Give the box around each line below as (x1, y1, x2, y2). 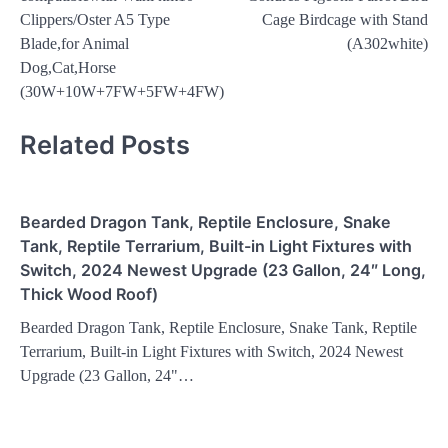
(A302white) (347, 35, 428, 53)
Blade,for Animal (20, 35, 129, 53)
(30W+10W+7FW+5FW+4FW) (20, 83, 224, 101)
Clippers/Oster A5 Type (20, 11, 170, 29)
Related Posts (20, 128, 190, 160)
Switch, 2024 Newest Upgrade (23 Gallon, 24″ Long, (20, 259, 426, 280)
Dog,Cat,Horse (20, 59, 116, 77)
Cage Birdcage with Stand (262, 11, 428, 29)
